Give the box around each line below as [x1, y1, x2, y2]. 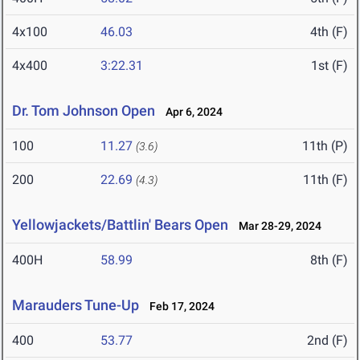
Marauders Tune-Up [12, 297, 139, 314]
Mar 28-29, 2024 [231, 219, 321, 233]
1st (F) [311, 58, 348, 74]
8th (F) [310, 252, 348, 268]
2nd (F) [307, 333, 348, 349]
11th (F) [303, 172, 348, 188]
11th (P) [302, 138, 348, 154]
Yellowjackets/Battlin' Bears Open [12, 216, 228, 234]
